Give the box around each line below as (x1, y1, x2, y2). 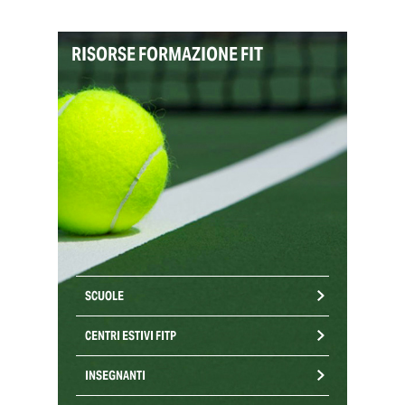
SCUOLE (85, 287, 124, 304)
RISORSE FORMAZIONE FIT (71, 42, 263, 67)
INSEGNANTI (85, 367, 146, 383)
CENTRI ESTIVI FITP (85, 327, 176, 344)
